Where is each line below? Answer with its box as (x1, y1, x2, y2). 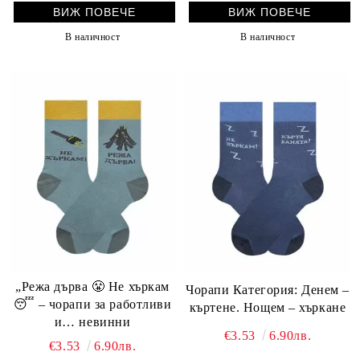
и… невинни (54, 314, 131, 329)
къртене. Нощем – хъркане (189, 301, 346, 315)
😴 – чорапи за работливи (13, 297, 172, 311)
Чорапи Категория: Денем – (186, 283, 350, 297)
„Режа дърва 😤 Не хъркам (15, 279, 108, 293)
